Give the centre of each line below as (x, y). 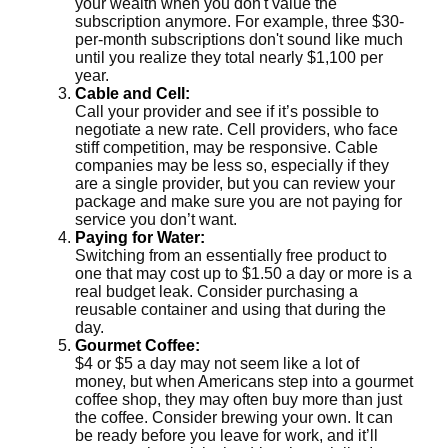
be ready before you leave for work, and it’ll (226, 435)
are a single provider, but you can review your (235, 183)
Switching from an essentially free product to (231, 255)
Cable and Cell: (132, 93)
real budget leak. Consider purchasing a (216, 291)
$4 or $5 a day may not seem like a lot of (217, 363)
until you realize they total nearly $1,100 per (229, 57)
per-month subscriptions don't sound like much (239, 39)
